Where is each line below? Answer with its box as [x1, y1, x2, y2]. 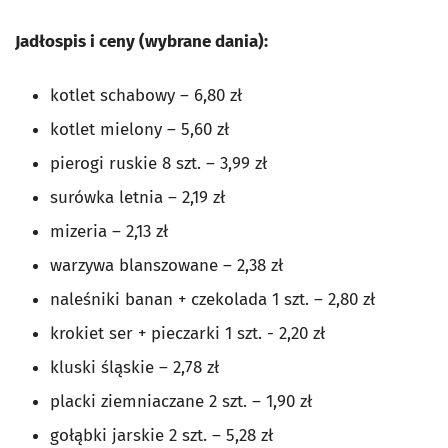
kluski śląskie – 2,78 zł [50, 356, 219, 378]
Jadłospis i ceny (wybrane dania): [15, 30, 268, 52]
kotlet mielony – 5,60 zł [50, 118, 229, 140]
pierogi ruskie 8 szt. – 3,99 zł [50, 152, 267, 174]
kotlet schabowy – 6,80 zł [50, 84, 242, 106]
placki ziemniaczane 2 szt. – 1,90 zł [50, 390, 312, 412]
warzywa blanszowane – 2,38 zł [50, 254, 283, 276]
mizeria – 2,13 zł [50, 220, 168, 242]
